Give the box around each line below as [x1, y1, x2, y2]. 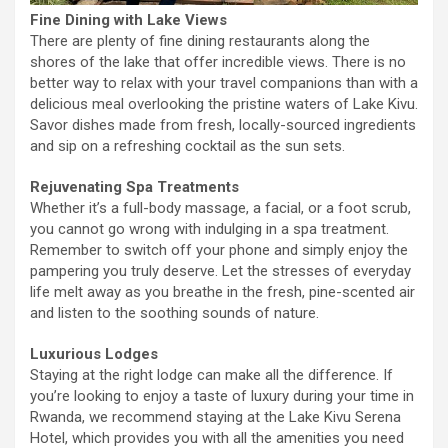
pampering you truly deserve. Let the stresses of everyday [30, 262, 411, 281]
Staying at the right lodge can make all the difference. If [30, 366, 393, 385]
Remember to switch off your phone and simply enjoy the [30, 241, 408, 260]
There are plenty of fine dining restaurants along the [30, 32, 370, 51]
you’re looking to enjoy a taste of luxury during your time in [30, 387, 414, 406]
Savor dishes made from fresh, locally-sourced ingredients [30, 116, 416, 135]
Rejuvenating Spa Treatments [30, 178, 239, 197]
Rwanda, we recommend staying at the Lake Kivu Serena [30, 408, 401, 427]
